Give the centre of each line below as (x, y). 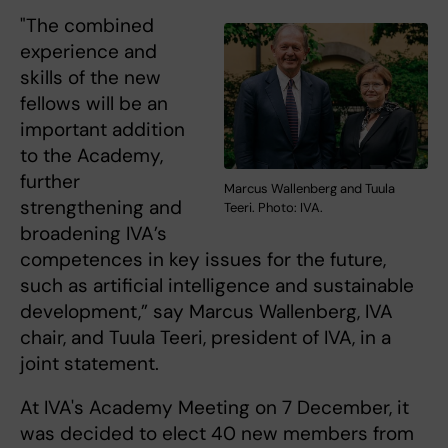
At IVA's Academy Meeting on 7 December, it (214, 407)
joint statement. (89, 363)
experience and (88, 51)
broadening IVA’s (93, 233)
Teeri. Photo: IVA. (273, 208)
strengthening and (101, 207)
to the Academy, (91, 155)
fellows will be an (94, 103)
